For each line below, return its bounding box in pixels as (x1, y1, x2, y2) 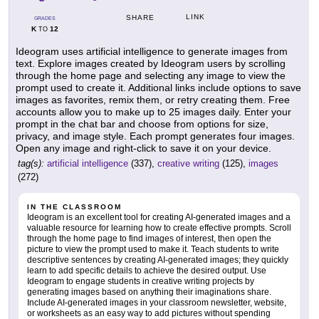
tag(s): (18, 157, 44, 169)
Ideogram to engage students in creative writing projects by (27, 276, 254, 286)
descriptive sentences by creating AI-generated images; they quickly (27, 254, 288, 265)
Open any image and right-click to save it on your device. (16, 142, 271, 154)
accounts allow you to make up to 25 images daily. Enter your (16, 105, 291, 117)
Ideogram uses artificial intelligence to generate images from (16, 45, 288, 57)
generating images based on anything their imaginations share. (27, 286, 271, 297)
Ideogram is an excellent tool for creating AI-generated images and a (27, 211, 291, 222)
